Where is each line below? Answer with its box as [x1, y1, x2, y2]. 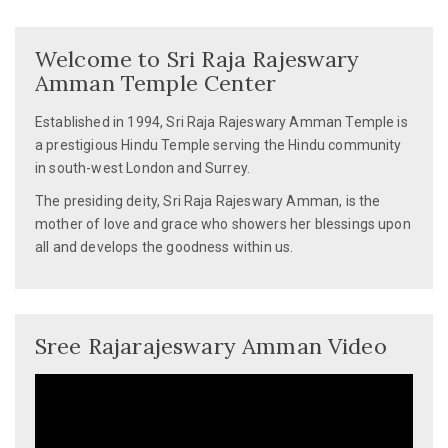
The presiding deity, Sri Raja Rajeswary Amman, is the [35, 193, 381, 210]
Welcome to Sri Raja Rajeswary [35, 45, 360, 74]
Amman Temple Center [35, 69, 277, 98]
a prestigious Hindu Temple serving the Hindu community [35, 137, 402, 154]
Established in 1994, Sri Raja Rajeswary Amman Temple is [35, 114, 408, 131]
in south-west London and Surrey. [35, 160, 251, 177]
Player [34, 399, 75, 416]
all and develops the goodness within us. [35, 239, 294, 256]
